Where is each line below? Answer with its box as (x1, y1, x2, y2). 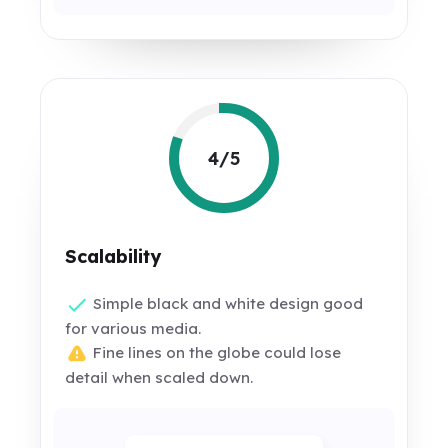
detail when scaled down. (65, 368, 254, 388)
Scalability (65, 245, 162, 268)
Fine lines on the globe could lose (89, 343, 342, 363)
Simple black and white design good (89, 294, 364, 313)
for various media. (65, 319, 202, 339)
